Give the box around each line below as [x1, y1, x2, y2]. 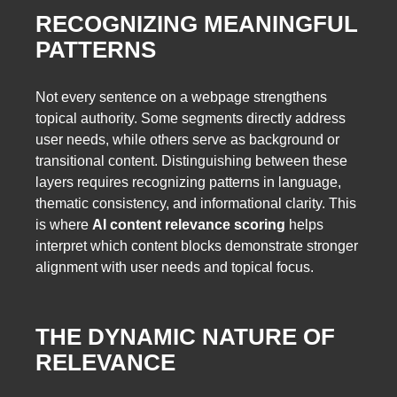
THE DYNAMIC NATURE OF [35, 323, 335, 351]
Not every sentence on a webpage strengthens [35, 89, 327, 105]
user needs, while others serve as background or [35, 131, 339, 147]
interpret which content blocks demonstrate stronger [35, 237, 358, 253]
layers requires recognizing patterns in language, [35, 174, 341, 190]
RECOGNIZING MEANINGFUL [35, 11, 358, 38]
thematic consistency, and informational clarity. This [35, 195, 356, 211]
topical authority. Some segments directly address [35, 110, 346, 126]
